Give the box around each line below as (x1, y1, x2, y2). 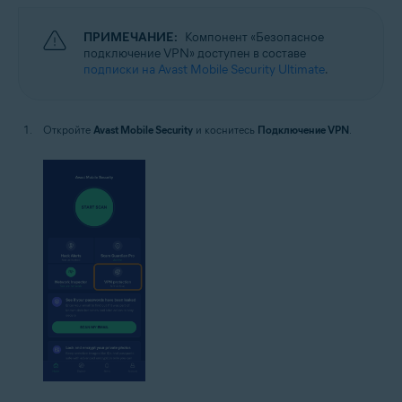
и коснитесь (193, 123, 258, 137)
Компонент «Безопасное (185, 30, 324, 46)
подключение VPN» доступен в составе (83, 46, 306, 62)
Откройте (43, 123, 93, 137)
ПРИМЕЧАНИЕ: (83, 30, 178, 46)
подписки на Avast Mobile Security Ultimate (83, 62, 325, 78)
